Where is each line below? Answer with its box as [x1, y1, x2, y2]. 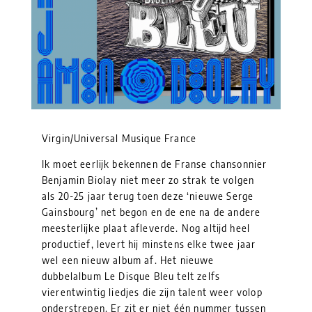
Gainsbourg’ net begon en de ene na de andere [42, 205, 261, 218]
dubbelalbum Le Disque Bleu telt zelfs [42, 270, 221, 282]
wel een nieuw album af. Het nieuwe [42, 253, 214, 266]
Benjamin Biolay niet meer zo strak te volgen [42, 173, 255, 186]
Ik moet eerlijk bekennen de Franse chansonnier [42, 157, 267, 170]
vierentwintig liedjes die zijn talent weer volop [42, 286, 263, 298]
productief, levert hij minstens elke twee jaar [42, 237, 256, 250]
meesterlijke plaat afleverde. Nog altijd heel [42, 221, 251, 234]
